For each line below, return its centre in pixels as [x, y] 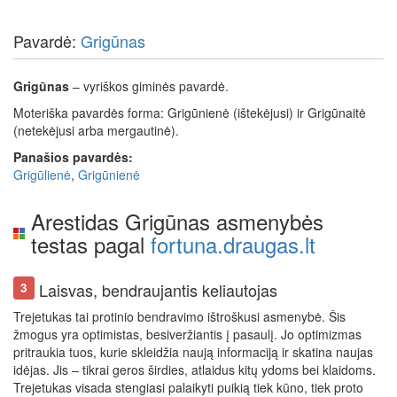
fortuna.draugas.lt [233, 244]
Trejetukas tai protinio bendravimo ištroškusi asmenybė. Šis [179, 316]
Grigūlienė [42, 175]
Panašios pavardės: [73, 157]
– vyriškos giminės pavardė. [149, 86]
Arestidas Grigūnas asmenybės [177, 221]
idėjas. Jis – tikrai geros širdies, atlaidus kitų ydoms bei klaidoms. [195, 370]
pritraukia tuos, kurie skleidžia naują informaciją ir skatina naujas [193, 352]
